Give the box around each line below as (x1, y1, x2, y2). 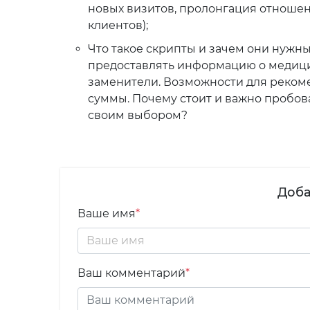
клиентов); (88, 19, 148, 32)
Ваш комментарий (77, 266, 185, 280)
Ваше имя (77, 207, 136, 220)
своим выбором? (88, 109, 188, 122)
